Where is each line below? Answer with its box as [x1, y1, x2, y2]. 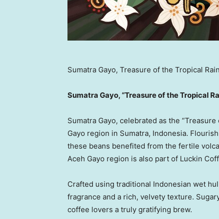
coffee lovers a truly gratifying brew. [67, 205, 192, 215]
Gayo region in [67, 129, 120, 138]
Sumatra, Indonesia [120, 129, 186, 138]
